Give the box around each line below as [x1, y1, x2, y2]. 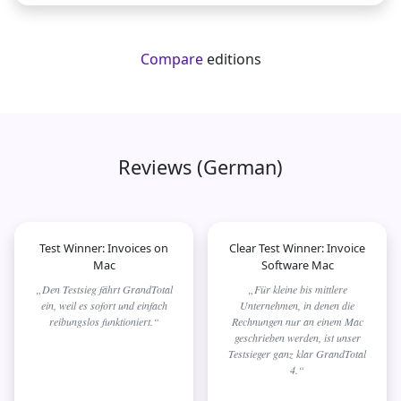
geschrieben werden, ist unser [234, 329, 361, 345]
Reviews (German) [118, 153, 283, 180]
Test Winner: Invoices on [39, 239, 168, 256]
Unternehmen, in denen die [240, 297, 354, 312]
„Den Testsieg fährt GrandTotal [35, 281, 173, 296]
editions [202, 48, 261, 69]
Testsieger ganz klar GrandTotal [228, 346, 366, 361]
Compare [140, 48, 203, 69]
